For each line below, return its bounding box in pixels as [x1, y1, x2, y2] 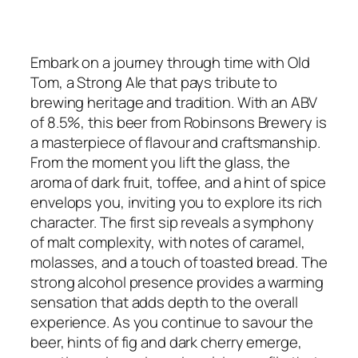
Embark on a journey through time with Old [30, 51, 310, 73]
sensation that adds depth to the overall [30, 291, 298, 312]
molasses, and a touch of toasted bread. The [30, 251, 328, 272]
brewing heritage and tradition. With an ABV [30, 91, 317, 113]
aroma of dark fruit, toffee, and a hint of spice [30, 171, 327, 193]
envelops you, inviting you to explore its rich [30, 191, 323, 213]
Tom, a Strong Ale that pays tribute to [30, 71, 278, 93]
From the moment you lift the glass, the [30, 151, 291, 173]
